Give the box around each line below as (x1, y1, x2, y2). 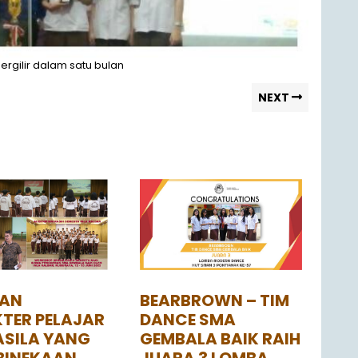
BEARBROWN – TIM (140, 289, 290, 312)
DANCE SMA (140, 308, 237, 332)
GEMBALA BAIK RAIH (140, 328, 301, 351)
